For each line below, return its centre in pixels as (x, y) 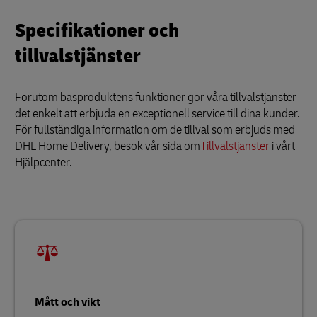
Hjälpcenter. (44, 162)
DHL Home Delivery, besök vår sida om (108, 146)
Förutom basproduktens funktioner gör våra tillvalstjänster (156, 97)
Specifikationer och (97, 30)
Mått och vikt (68, 302)
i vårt (282, 146)
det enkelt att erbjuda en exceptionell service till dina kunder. (157, 113)
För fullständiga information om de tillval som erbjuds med (155, 129)
